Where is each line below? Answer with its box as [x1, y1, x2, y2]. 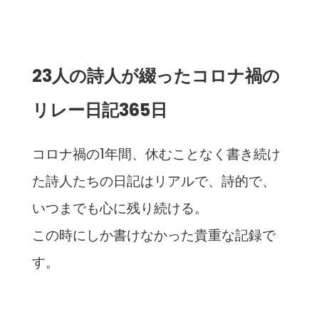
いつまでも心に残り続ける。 [31, 199, 208, 219]
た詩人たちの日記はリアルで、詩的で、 [31, 172, 276, 192]
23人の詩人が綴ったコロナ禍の [31, 63, 280, 88]
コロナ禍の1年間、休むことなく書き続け [31, 145, 281, 164]
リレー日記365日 [31, 98, 167, 122]
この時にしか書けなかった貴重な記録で [31, 226, 276, 246]
